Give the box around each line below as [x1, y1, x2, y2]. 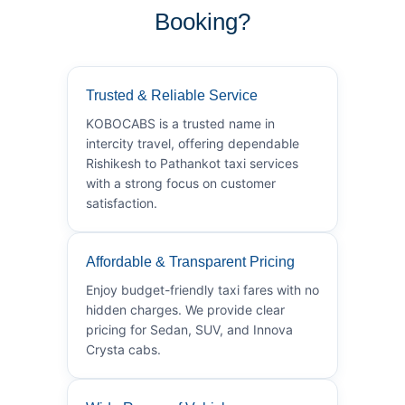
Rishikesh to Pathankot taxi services [86, 155, 298, 171]
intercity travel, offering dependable [86, 135, 299, 151]
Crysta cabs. [86, 341, 161, 357]
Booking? [155, 7, 250, 35]
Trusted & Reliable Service [86, 87, 258, 103]
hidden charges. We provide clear [86, 301, 285, 317]
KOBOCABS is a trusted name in [86, 115, 275, 131]
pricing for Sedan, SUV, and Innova [86, 321, 293, 337]
